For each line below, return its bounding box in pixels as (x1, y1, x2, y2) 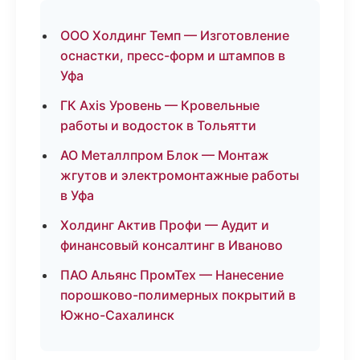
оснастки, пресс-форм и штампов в (60, 47, 285, 63)
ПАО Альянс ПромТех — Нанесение (60, 267, 284, 283)
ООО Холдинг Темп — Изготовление (60, 27, 289, 43)
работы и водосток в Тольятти (60, 117, 256, 133)
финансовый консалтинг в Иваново (60, 237, 283, 253)
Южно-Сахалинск (60, 307, 174, 323)
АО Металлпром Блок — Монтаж (60, 147, 269, 163)
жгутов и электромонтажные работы (60, 167, 299, 183)
